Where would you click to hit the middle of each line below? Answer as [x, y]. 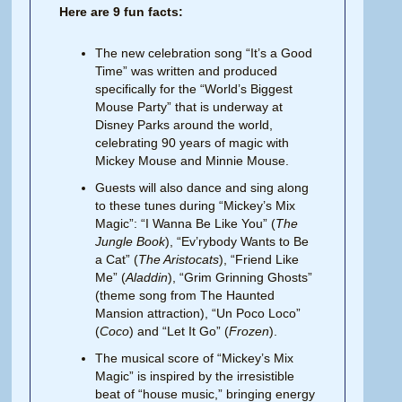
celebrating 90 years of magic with [192, 142]
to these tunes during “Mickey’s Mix [196, 205]
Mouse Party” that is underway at [189, 106]
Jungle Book [131, 241]
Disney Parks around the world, [184, 124]
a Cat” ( [117, 259]
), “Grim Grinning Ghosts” [240, 277]
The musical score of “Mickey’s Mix [195, 358]
